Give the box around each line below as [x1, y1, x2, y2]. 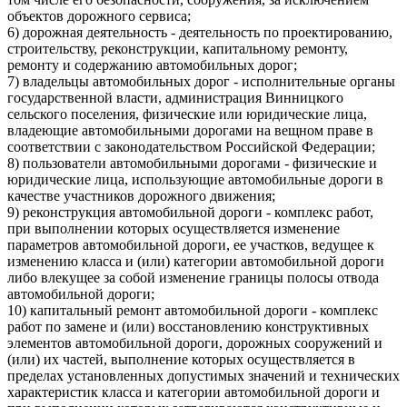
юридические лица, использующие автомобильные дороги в [7, 171, 383, 187]
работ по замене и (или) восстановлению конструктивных [7, 318, 369, 334]
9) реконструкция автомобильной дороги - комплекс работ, [7, 203, 373, 220]
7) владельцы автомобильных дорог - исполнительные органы [7, 73, 395, 89]
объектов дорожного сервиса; [7, 7, 191, 24]
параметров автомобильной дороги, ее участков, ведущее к [7, 236, 374, 253]
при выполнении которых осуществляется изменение [7, 220, 340, 236]
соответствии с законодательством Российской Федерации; [7, 138, 375, 154]
